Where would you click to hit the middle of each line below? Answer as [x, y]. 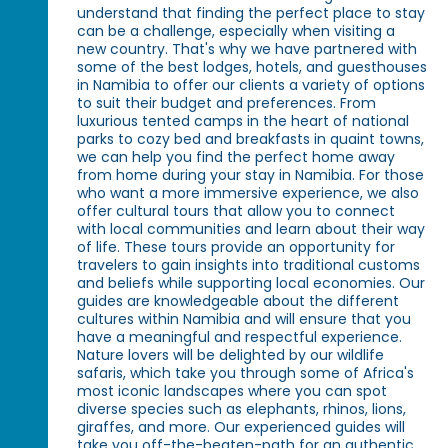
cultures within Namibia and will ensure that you [244, 319]
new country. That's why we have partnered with [247, 49]
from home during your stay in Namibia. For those [251, 175]
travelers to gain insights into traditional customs [249, 265]
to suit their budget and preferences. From [227, 103]
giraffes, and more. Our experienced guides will [241, 427]
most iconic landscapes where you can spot [232, 391]
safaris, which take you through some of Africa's [246, 373]
